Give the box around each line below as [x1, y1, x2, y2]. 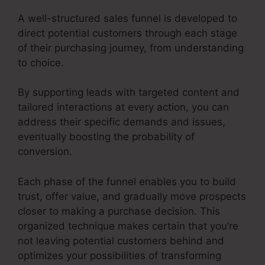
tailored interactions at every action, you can [18, 101, 229, 114]
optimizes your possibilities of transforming [18, 249, 221, 261]
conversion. [18, 146, 72, 158]
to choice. [18, 56, 64, 69]
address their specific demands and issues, [18, 116, 225, 128]
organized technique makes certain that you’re [18, 219, 238, 232]
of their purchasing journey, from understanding [18, 41, 244, 54]
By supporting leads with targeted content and [18, 86, 240, 99]
